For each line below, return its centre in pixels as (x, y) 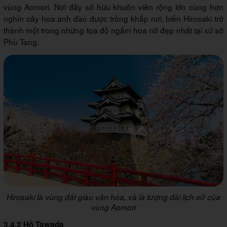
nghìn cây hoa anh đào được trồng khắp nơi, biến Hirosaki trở (113, 18)
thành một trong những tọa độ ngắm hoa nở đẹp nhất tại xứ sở (113, 30)
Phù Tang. (21, 41)
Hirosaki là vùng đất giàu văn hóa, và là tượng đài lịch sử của (113, 197)
